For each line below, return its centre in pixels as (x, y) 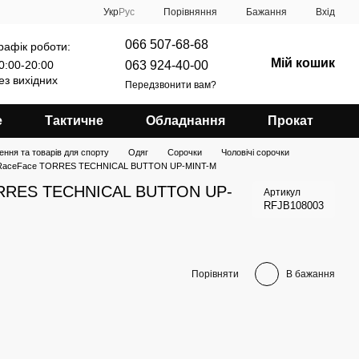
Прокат (291, 121)
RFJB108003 (294, 206)
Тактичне (75, 121)
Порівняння (190, 12)
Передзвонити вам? (171, 85)
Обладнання (186, 121)
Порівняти (215, 274)
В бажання (311, 274)
